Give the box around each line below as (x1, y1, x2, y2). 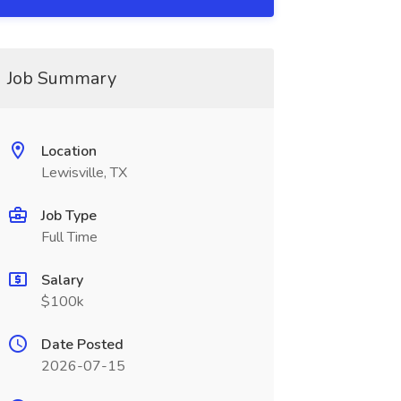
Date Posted (40, 335, 124, 354)
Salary (40, 270, 83, 290)
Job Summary (6, 66, 116, 90)
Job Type (40, 206, 97, 226)
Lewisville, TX (40, 163, 127, 183)
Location (40, 141, 97, 161)
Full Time (40, 227, 98, 247)
